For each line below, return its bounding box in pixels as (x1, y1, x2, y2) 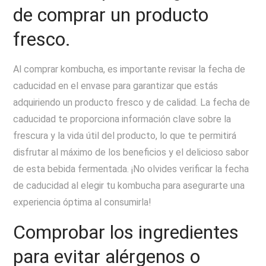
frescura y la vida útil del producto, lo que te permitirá (13, 130, 237, 141)
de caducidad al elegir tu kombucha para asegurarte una (13, 180, 245, 191)
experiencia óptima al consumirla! (13, 197, 152, 208)
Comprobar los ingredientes (13, 221, 239, 243)
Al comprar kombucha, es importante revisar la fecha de (13, 64, 246, 75)
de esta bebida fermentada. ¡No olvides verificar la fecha (13, 163, 249, 175)
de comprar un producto (13, 4, 209, 26)
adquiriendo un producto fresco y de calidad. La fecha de (13, 97, 251, 108)
